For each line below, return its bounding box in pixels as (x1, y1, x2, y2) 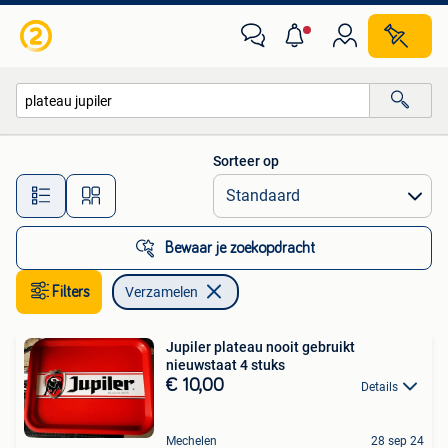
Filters (52, 284, 90, 300)
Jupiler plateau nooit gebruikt (166, 339, 355, 355)
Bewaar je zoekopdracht (165, 240, 315, 256)
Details (361, 380, 398, 394)
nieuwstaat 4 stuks (166, 357, 285, 373)
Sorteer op (213, 153, 279, 169)
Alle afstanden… (161, 178, 260, 195)
